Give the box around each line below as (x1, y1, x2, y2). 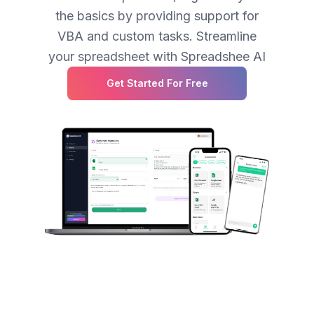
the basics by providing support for (55, 8, 259, 23)
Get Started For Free (106, 77, 208, 89)
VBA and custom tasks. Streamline (57, 29, 257, 43)
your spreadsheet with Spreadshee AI (48, 49, 266, 64)
